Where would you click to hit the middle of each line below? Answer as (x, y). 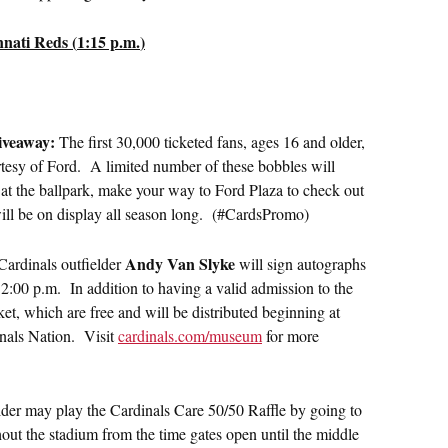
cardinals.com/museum (190, 336)
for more (290, 336)
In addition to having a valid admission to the (207, 288)
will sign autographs (300, 264)
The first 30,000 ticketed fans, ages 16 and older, (212, 142)
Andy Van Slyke (180, 264)
